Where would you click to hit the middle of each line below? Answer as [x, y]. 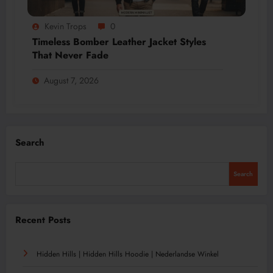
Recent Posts [43, 220]
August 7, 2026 [71, 80]
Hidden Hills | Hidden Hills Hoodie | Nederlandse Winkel [128, 254]
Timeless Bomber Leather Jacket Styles [119, 41]
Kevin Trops [66, 26]
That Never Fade [70, 55]
